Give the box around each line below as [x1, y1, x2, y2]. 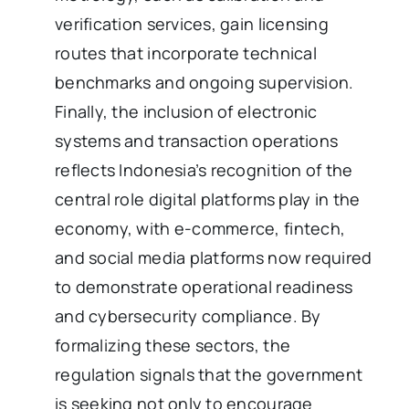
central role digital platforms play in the [55, 187, 361, 210]
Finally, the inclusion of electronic [55, 100, 318, 122]
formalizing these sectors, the [55, 333, 291, 356]
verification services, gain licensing [55, 12, 329, 35]
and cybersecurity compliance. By [55, 304, 321, 327]
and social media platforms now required [55, 246, 372, 268]
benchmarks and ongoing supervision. [55, 70, 354, 93]
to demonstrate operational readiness [55, 275, 353, 298]
